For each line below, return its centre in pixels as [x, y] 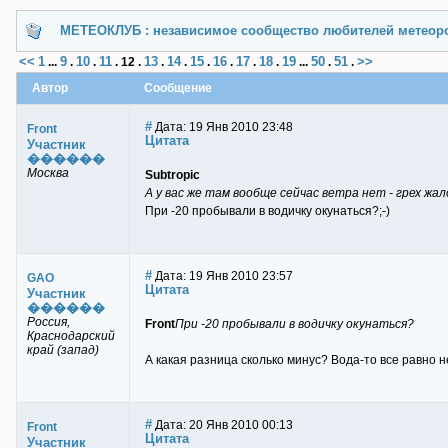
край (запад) [63, 350]
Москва [48, 173]
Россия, [48, 322]
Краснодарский [71, 336]
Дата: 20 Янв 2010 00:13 [222, 425]
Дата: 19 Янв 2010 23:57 [222, 276]
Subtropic [172, 175]
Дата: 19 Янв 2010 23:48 [222, 127]
